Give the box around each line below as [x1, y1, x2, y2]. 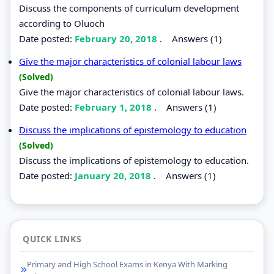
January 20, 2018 [75, 169, 154, 182]
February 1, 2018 [75, 100, 154, 113]
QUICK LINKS [23, 232, 82, 245]
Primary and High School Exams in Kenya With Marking [27, 258, 228, 270]
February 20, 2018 [75, 32, 160, 45]
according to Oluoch [19, 17, 105, 29]
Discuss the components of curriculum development [19, 1, 239, 14]
